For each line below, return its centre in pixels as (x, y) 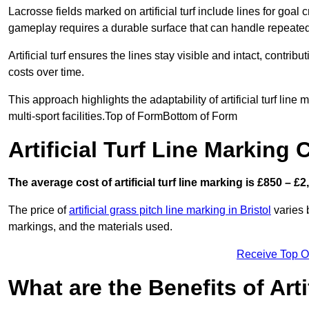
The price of (39, 210)
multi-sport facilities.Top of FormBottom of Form (123, 117)
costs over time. (46, 72)
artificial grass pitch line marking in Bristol (170, 210)
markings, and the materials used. (90, 227)
